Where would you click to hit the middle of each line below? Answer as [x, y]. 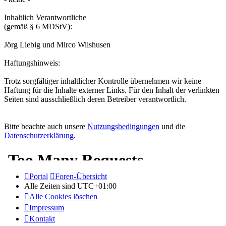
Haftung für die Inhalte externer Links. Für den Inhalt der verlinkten [112, 90]
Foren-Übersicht [81, 177]
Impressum [47, 208]
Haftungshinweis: [32, 63]
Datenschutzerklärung [39, 136]
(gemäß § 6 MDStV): [38, 27]
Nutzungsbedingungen [123, 127]
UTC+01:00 [97, 186]
